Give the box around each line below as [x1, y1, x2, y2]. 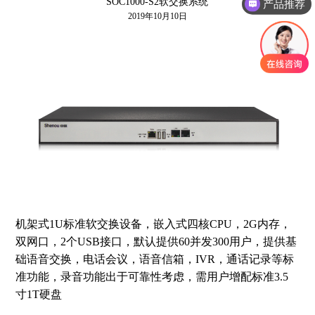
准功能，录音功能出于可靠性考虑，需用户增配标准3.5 [15, 270, 289, 283]
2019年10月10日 [127, 11, 187, 22]
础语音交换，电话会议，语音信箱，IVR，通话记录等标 [15, 252, 295, 265]
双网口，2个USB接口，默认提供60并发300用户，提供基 [15, 235, 297, 247]
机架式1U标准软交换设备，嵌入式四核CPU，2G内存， [15, 217, 292, 230]
